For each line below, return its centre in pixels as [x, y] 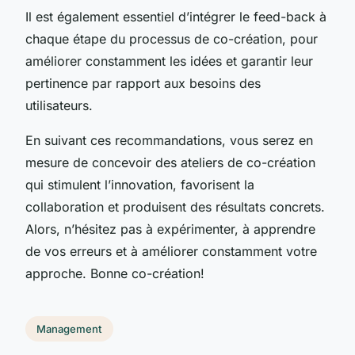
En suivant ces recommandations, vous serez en [169, 140]
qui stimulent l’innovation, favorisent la [140, 184]
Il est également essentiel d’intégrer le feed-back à [176, 16]
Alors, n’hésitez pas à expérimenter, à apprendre [170, 229]
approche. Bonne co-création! [115, 273]
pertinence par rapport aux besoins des [143, 83]
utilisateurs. [59, 105]
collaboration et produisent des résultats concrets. [175, 206]
